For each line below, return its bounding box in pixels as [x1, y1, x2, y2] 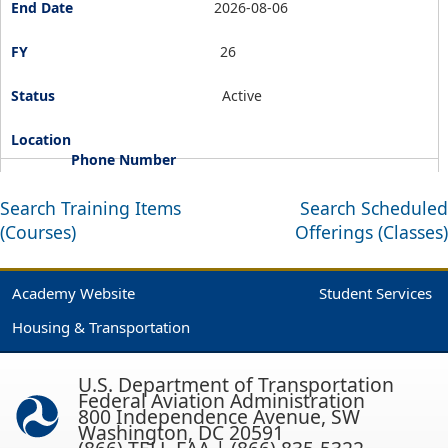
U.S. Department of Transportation [78, 371, 394, 398]
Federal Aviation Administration [78, 387, 365, 414]
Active [221, 86, 262, 105]
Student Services [319, 283, 432, 303]
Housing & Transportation [12, 317, 190, 337]
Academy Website [12, 283, 135, 303]
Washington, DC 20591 [78, 419, 284, 446]
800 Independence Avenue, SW [78, 403, 360, 430]
